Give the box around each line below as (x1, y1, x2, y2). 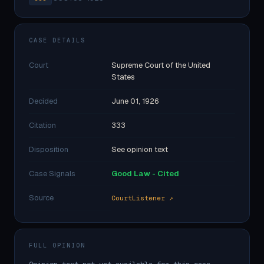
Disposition (29, 144, 68, 154)
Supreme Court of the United (111, 60, 210, 70)
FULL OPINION (29, 242, 85, 249)
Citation (29, 120, 56, 130)
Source (29, 193, 54, 203)
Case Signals (29, 169, 75, 179)
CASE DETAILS (29, 37, 85, 44)
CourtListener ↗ (111, 194, 173, 202)
